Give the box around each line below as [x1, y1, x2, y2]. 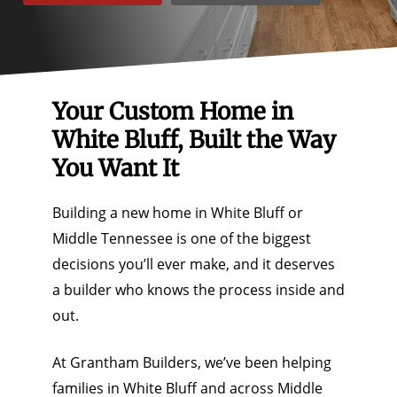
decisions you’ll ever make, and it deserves [51, 253, 335, 274]
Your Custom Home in [51, 96, 293, 126]
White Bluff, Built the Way [51, 124, 336, 154]
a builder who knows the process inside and [51, 279, 345, 300]
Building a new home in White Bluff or [51, 202, 303, 222]
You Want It [51, 152, 179, 183]
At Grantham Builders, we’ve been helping [51, 352, 331, 372]
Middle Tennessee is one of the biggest [51, 228, 311, 248]
